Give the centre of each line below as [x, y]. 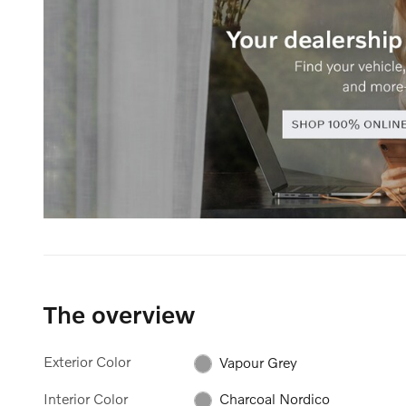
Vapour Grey [259, 362]
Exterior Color [87, 362]
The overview [119, 314]
